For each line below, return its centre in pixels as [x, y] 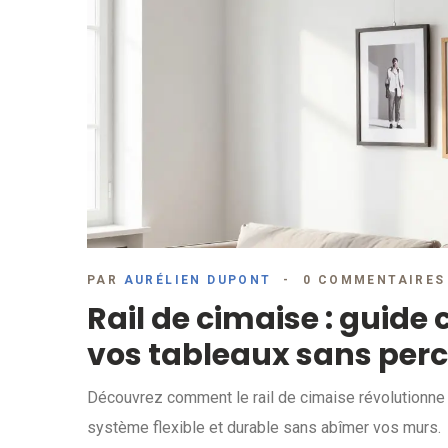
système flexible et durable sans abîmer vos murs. [264, 427]
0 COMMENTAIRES [374, 279]
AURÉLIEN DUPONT [197, 279]
